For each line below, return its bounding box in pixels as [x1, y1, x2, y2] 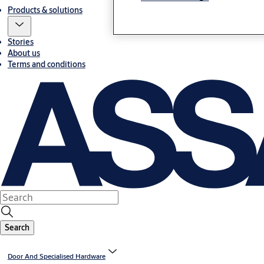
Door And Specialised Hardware [7, 252, 105, 261]
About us [7, 48, 40, 59]
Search [5, 222, 29, 233]
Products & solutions [7, 5, 82, 16]
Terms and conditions [7, 59, 85, 70]
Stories [7, 37, 34, 48]
